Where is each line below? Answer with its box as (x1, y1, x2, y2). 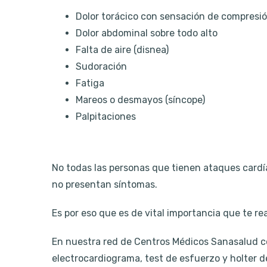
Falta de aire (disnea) (76, 44, 169, 56)
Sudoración (76, 61, 127, 73)
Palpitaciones (76, 111, 136, 123)
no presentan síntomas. (52, 179, 157, 191)
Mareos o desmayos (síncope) (76, 94, 205, 106)
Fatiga (76, 77, 104, 89)
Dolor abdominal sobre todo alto (76, 27, 218, 39)
